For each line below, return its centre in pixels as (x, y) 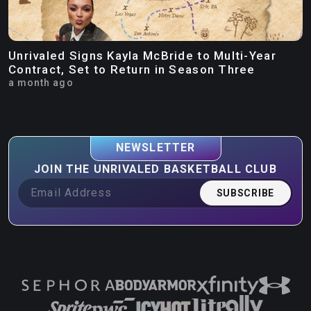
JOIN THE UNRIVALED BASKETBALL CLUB (155, 169)
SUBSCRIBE (245, 193)
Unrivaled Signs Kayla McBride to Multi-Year (142, 55)
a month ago (41, 82)
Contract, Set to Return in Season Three (132, 69)
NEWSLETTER (155, 147)
